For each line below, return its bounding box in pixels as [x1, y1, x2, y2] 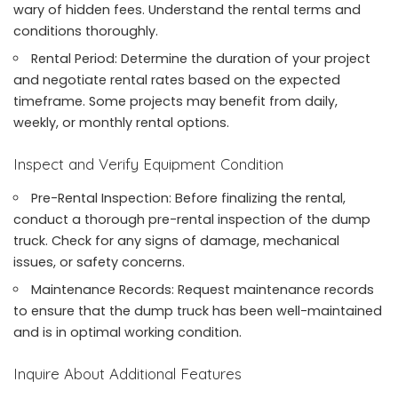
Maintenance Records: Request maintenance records [31, 280, 375, 298]
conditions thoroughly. [13, 22, 158, 41]
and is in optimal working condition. [13, 322, 242, 341]
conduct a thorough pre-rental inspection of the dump [13, 210, 370, 228]
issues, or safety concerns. [13, 252, 185, 271]
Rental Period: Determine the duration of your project [31, 50, 371, 68]
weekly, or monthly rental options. [13, 114, 229, 132]
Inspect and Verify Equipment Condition [13, 155, 283, 174]
